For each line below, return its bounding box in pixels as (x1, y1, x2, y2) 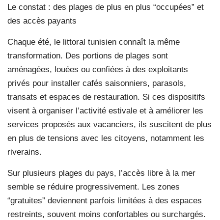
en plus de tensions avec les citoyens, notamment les (7, 133, 204, 143)
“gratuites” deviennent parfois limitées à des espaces (7, 195, 202, 205)
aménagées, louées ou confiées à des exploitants (7, 64, 188, 74)
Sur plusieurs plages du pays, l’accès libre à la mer (7, 168, 195, 178)
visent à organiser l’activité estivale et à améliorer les (7, 106, 203, 115)
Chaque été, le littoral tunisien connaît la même (7, 37, 180, 47)
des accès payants (7, 16, 77, 26)
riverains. (7, 147, 42, 157)
